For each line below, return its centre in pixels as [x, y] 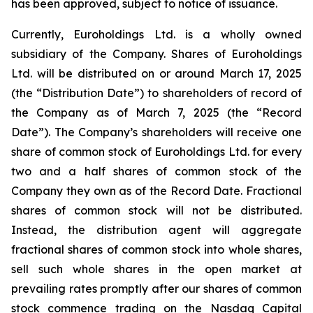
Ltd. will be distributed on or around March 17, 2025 [156, 73]
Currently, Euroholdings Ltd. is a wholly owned [156, 34]
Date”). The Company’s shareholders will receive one [156, 132]
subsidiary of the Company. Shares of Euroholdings [156, 54]
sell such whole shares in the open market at [156, 269]
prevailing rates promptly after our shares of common [156, 289]
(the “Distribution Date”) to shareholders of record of [156, 93]
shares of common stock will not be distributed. [156, 210]
